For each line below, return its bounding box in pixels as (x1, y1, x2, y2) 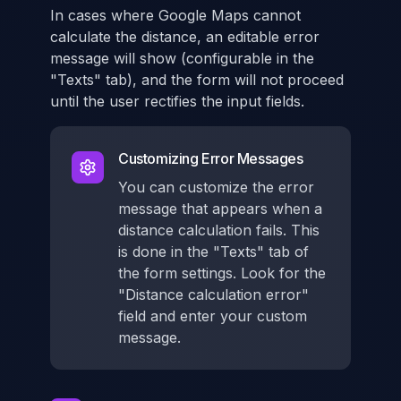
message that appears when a (118, 200, 322, 218)
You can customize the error (118, 178, 314, 196)
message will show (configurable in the (50, 49, 314, 67)
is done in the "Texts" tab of (118, 243, 309, 260)
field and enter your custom (118, 307, 307, 325)
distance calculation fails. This (118, 221, 320, 239)
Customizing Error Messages (118, 149, 303, 167)
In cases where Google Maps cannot (50, 6, 301, 24)
